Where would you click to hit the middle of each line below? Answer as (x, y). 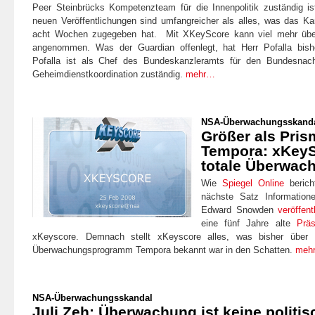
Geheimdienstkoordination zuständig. (109, 74)
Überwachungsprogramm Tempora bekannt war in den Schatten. (164, 250)
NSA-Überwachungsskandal (92, 297)
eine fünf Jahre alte (249, 223)
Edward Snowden (240, 210)
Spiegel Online (253, 183)
